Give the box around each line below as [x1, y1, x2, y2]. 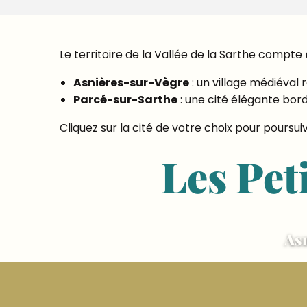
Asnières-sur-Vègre [73, 75, 189, 90]
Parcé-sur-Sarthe [73, 92, 177, 108]
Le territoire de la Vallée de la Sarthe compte [60, 47, 305, 62]
